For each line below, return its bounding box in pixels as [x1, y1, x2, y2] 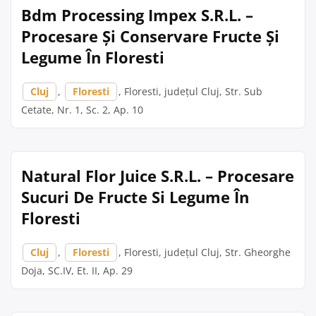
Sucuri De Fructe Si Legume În [21, 186, 249, 207]
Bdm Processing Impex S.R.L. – [21, 4, 253, 25]
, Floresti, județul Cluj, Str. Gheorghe [119, 245, 291, 259]
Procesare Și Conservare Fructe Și [21, 25, 279, 47]
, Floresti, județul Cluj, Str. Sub [119, 85, 262, 98]
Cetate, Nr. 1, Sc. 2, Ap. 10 [21, 103, 143, 116]
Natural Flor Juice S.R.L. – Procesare [21, 165, 294, 186]
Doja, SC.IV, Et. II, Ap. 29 [21, 264, 133, 277]
